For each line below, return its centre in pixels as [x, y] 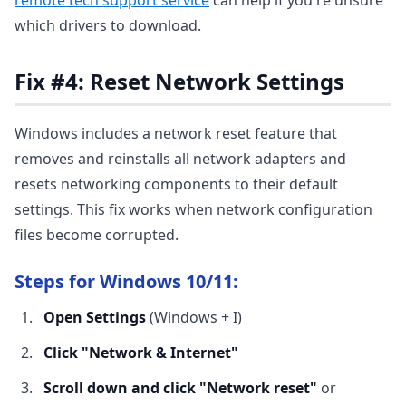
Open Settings [95, 317]
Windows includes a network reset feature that [176, 133]
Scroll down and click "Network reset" [180, 388]
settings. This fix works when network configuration [193, 209]
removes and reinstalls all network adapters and [180, 159]
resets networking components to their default [176, 184]
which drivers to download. [108, 25]
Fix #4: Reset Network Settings [179, 81]
